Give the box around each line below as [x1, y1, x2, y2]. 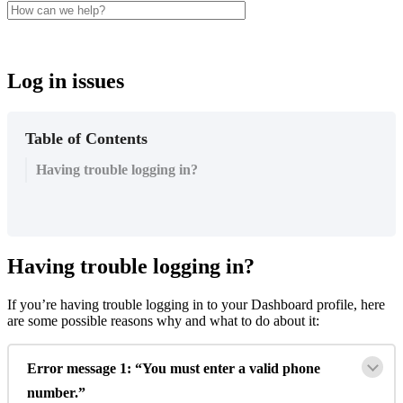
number [27, 385, 75, 401]
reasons [111, 313, 153, 329]
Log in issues [7, 69, 124, 94]
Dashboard [251, 297, 313, 313]
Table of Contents [25, 130, 148, 148]
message [67, 361, 116, 377]
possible [61, 313, 107, 329]
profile [317, 297, 354, 313]
